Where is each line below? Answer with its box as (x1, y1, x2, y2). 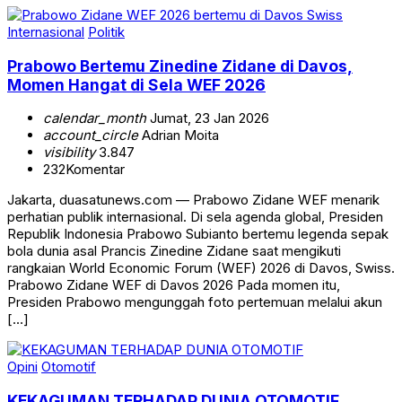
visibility (43, 144, 95, 162)
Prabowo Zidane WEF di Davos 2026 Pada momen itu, (7, 276, 340, 294)
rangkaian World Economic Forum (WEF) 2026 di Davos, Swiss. (7, 259, 395, 277)
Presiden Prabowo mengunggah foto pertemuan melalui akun (7, 293, 382, 311)
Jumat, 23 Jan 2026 (146, 109, 269, 127)
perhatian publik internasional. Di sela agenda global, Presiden (7, 208, 383, 226)
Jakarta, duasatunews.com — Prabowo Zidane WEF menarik (7, 191, 380, 209)
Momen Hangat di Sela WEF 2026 (7, 74, 266, 94)
